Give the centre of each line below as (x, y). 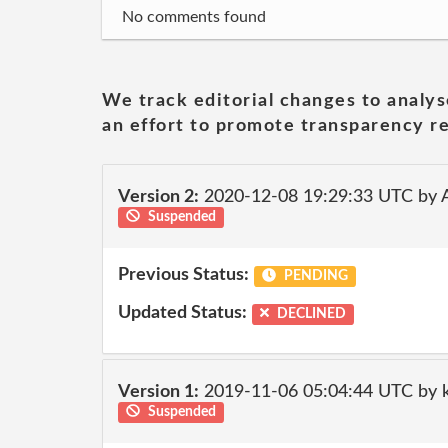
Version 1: (158, 391)
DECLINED (310, 313)
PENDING (314, 276)
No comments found (194, 17)
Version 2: (158, 196)
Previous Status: (183, 275)
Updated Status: (182, 312)
